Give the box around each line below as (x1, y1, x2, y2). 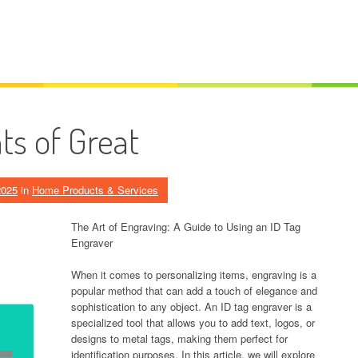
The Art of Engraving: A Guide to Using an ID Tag (71, 219, 300, 234)
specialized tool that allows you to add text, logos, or (71, 315, 315, 330)
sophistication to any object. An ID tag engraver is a (71, 299, 312, 314)
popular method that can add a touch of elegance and (71, 283, 317, 298)
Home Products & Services (32, 182, 158, 197)
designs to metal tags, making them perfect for (71, 331, 288, 346)
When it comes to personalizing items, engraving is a (71, 267, 316, 282)
